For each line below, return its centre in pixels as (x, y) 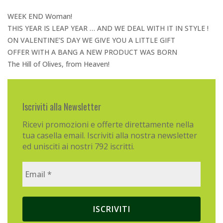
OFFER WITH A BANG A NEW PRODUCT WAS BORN (92, 52)
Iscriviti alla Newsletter (62, 106)
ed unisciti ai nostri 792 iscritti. (78, 147)
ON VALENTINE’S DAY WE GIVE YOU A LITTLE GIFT (91, 40)
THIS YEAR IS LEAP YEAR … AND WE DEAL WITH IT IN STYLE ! (108, 28)
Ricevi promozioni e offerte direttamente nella (108, 125)
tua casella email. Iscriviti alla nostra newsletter (110, 136)
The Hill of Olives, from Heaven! (58, 64)
